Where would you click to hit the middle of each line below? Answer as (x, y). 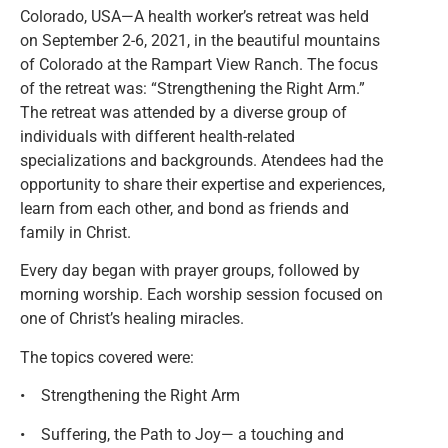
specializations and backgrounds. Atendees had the (201, 160)
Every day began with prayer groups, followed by (190, 271)
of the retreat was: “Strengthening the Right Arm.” (192, 88)
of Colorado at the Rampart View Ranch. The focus (199, 64)
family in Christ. (75, 232)
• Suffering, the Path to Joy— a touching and (182, 434)
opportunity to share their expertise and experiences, (202, 184)
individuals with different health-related (157, 136)
